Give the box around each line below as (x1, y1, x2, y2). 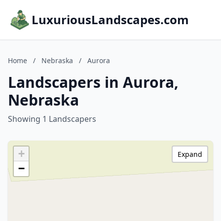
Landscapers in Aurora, (8, 72, 179, 92)
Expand (178, 149, 202, 159)
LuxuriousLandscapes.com (32, 11, 189, 28)
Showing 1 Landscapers (8, 113, 96, 124)
